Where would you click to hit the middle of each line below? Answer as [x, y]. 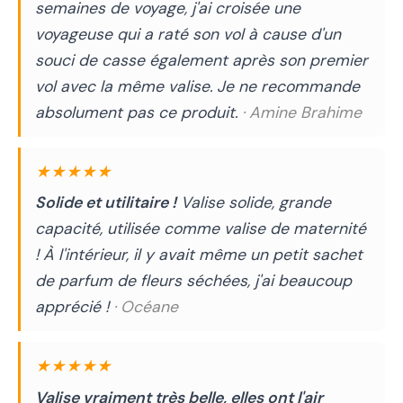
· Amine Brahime [302, 113]
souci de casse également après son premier [201, 61]
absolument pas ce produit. [139, 113]
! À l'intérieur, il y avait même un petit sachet [199, 255]
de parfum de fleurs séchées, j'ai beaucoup [193, 281]
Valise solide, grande [254, 203]
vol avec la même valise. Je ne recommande [197, 87]
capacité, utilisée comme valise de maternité [201, 229]
